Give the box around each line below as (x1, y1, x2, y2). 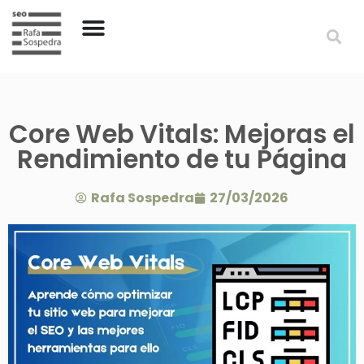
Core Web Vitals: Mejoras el (9, 115, 355, 152)
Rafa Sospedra (91, 188, 194, 207)
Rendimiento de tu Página (17, 141, 347, 177)
